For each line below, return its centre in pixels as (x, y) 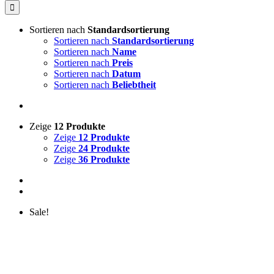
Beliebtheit (134, 85)
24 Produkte (104, 148)
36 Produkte (104, 159)
